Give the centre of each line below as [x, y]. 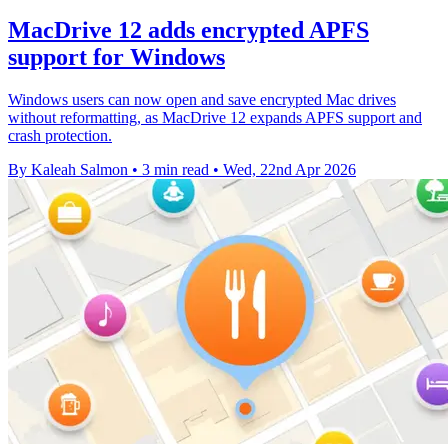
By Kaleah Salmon [68, 169]
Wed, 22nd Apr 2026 [289, 169]
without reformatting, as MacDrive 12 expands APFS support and [215, 117]
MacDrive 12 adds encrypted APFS [188, 29]
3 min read [175, 169]
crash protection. [60, 135]
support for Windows [116, 56]
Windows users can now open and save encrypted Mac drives [202, 99]
